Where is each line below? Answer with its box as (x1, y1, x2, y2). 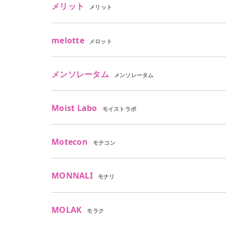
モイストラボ (102, 104, 137, 112)
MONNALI (51, 170, 93, 182)
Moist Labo (51, 102, 97, 114)
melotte (51, 34, 84, 46)
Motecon (51, 136, 88, 148)
